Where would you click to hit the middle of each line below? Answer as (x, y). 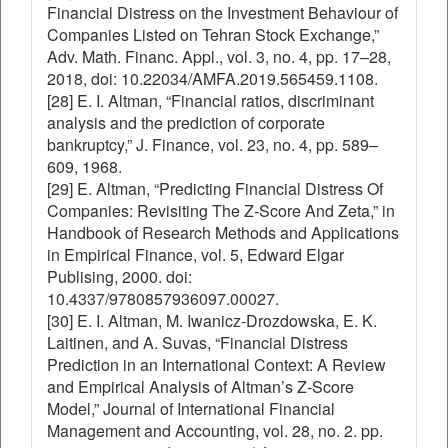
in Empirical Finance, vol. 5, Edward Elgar (195, 254)
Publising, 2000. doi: (119, 276)
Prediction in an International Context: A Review (216, 364)
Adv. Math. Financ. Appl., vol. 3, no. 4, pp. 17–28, (219, 56)
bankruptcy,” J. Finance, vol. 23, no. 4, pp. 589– (212, 144)
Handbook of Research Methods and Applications (223, 232)
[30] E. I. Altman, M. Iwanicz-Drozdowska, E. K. (212, 320)
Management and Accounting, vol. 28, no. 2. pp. (215, 430)
